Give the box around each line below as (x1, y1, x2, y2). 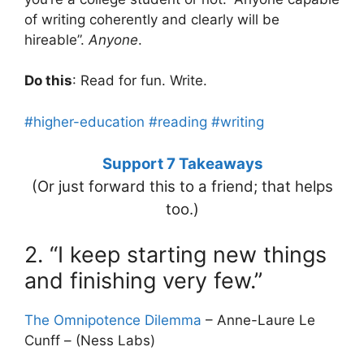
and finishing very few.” (24, 266, 262, 294)
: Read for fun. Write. (72, 72, 207, 89)
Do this (24, 72, 72, 89)
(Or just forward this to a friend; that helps (31, 177, 333, 197)
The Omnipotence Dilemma (24, 311, 201, 328)
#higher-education (24, 113, 145, 130)
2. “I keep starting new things (24, 240, 327, 268)
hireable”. (24, 31, 89, 48)
